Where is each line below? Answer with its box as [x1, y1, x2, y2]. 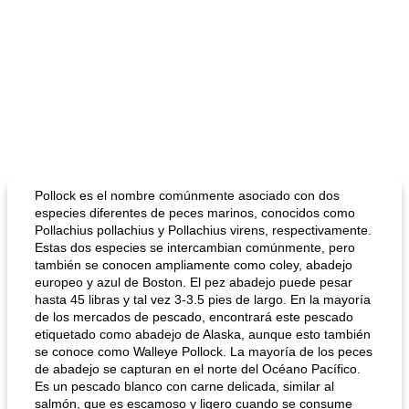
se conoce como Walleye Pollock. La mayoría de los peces [35, 344, 372, 359]
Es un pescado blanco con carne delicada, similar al [35, 379, 334, 393]
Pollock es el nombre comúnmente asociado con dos [35, 188, 340, 203]
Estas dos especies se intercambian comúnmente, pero [35, 240, 355, 255]
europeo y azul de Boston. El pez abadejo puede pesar [35, 275, 352, 289]
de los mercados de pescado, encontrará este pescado [35, 309, 353, 324]
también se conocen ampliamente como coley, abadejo [35, 257, 352, 272]
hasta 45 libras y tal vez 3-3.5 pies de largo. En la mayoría [35, 292, 371, 307]
